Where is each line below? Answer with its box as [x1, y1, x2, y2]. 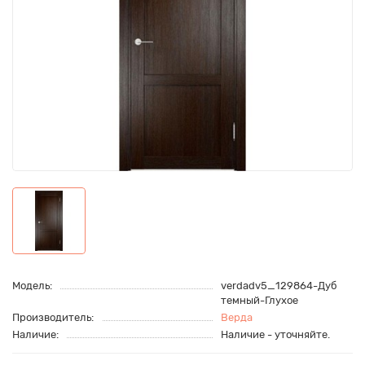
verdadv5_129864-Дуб [220, 279, 337, 292]
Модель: [12, 279, 52, 292]
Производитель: [12, 311, 94, 324]
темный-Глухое [220, 294, 298, 307]
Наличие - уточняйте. [220, 328, 330, 341]
